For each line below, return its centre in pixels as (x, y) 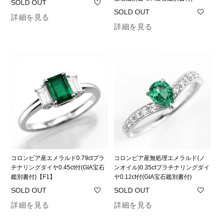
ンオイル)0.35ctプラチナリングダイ (162, 167)
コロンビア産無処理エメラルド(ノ (160, 158)
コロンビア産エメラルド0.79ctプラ (58, 158)
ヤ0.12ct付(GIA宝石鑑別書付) (153, 177)
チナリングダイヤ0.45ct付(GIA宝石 (58, 167)
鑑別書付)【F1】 (33, 177)
